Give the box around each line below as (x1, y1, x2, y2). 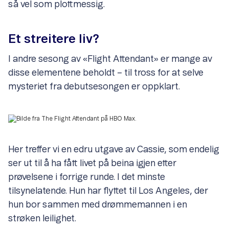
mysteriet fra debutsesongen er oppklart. (8, 82, 180, 92)
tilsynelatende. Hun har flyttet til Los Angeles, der (8, 187, 208, 196)
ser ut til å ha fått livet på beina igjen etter (8, 159, 176, 169)
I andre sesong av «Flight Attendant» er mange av (8, 55, 212, 64)
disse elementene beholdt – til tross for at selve (8, 68, 203, 78)
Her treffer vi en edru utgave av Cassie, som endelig (8, 145, 219, 155)
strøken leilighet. (8, 214, 80, 224)
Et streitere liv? (8, 33, 99, 46)
